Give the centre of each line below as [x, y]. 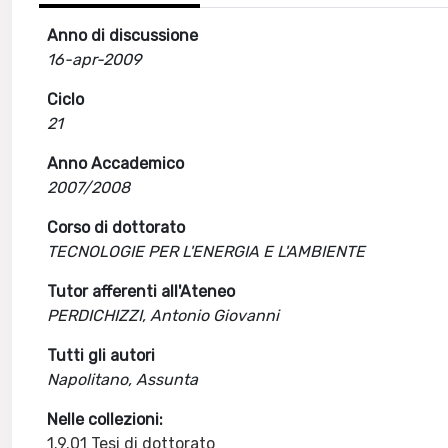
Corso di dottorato [116, 227]
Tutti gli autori [101, 355]
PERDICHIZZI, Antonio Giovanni [163, 315]
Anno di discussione [123, 35]
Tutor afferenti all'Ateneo [141, 291]
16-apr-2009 [94, 59]
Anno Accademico [116, 163]
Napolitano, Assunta [123, 379]
